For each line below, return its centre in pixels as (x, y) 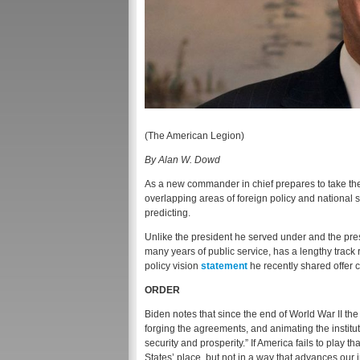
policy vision (173, 266)
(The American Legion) (194, 136)
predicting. (168, 213)
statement (224, 266)
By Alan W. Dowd (182, 160)
